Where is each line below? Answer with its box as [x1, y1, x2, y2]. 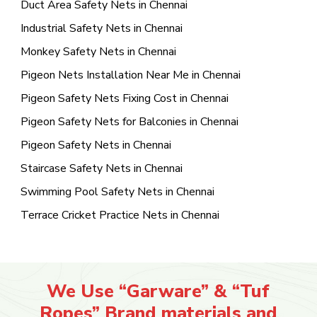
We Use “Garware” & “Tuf [47, 279, 270, 304]
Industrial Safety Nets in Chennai [20, 21, 183, 37]
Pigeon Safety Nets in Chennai [20, 137, 171, 154]
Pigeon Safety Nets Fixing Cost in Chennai [20, 91, 229, 107]
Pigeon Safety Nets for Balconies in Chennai [20, 114, 238, 130]
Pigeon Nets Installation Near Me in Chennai [20, 67, 241, 83]
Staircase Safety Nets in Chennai [20, 161, 183, 177]
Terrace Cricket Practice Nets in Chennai [20, 207, 219, 224]
